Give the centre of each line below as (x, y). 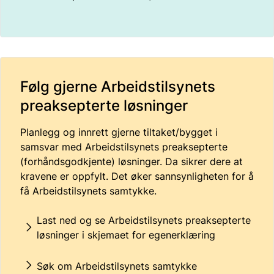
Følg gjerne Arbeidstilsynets (118, 87)
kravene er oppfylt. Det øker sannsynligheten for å (137, 176)
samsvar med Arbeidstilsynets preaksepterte (124, 147)
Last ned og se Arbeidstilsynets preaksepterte (144, 220)
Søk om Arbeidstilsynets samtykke (118, 266)
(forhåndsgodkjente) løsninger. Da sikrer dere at (131, 161)
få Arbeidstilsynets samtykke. (88, 191)
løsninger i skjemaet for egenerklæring (126, 235)
